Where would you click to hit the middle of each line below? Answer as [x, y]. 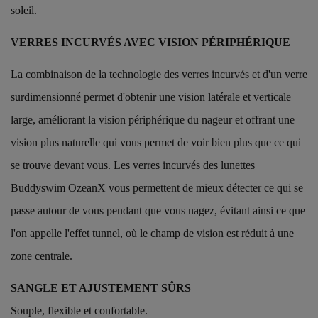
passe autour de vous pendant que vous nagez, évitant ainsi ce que [158, 210]
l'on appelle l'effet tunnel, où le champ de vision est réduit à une [152, 233]
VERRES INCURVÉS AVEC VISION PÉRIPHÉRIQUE [150, 42]
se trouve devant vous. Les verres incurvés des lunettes [133, 165]
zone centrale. [42, 256]
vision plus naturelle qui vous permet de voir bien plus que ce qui [156, 142]
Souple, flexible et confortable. [79, 310]
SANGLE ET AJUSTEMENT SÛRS [101, 287]
